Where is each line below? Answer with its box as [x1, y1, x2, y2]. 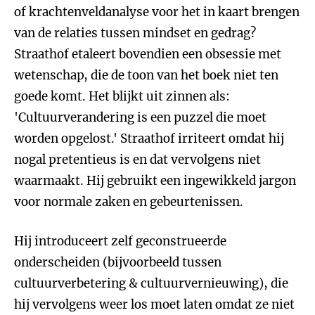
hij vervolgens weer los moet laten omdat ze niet [14, 297, 295, 312]
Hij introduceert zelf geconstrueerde [14, 233, 226, 249]
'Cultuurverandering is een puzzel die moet [14, 110, 266, 125]
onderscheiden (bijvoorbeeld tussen [14, 255, 221, 270]
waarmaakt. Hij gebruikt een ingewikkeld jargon [14, 173, 296, 188]
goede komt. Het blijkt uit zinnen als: [14, 89, 230, 104]
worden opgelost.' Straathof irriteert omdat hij [14, 131, 284, 146]
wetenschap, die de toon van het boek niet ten [14, 67, 278, 83]
